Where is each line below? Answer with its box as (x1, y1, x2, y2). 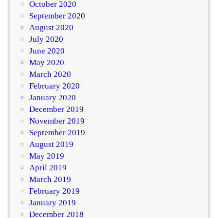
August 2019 (29, 140, 73, 149)
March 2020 (29, 70, 71, 79)
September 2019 (29, 128, 85, 138)
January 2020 (29, 93, 76, 103)
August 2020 (29, 23, 73, 33)
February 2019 (29, 186, 80, 196)
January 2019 (29, 198, 76, 208)
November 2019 (29, 116, 85, 126)
